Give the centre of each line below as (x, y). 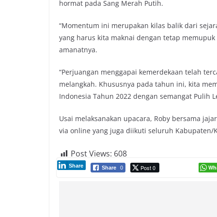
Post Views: (91, 153)
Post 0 (148, 167)
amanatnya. (78, 49)
